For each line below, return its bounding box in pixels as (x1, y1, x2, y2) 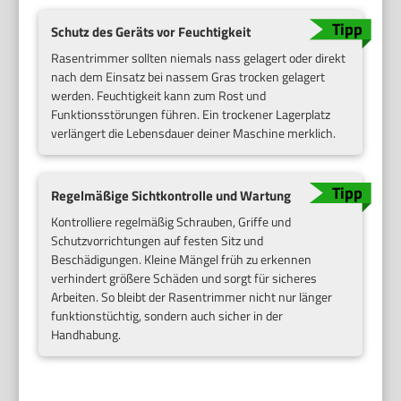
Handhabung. (51, 324, 122, 344)
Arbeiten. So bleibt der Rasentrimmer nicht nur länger (51, 286, 333, 306)
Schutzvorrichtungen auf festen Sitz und (51, 230, 264, 250)
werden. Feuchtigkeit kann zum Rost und (51, 85, 267, 105)
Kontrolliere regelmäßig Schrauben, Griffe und (51, 211, 292, 231)
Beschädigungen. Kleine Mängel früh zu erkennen (51, 249, 312, 269)
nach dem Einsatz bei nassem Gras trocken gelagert (51, 66, 326, 86)
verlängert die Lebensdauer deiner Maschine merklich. (51, 123, 337, 142)
